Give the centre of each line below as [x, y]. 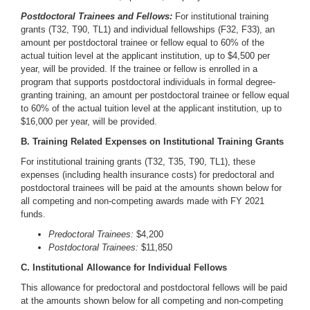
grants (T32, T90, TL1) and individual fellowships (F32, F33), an [148, 29]
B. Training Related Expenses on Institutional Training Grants [152, 142]
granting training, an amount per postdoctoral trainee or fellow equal [155, 95]
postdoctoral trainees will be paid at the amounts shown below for [151, 188]
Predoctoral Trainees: [91, 234]
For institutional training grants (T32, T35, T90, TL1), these [138, 162]
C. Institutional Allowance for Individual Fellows [124, 267]
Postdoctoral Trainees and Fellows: [97, 16]
